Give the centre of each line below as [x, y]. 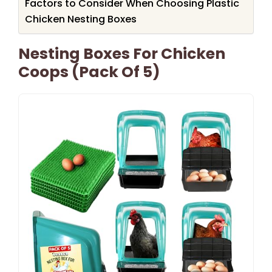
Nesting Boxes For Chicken [122, 53]
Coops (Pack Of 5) [89, 72]
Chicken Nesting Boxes [81, 19]
